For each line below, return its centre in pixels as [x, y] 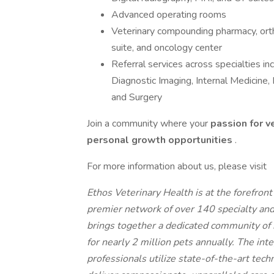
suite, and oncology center [167, 48]
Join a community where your [149, 124]
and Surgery [137, 97]
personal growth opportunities [161, 140]
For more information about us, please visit [179, 166]
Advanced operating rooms [169, 15]
